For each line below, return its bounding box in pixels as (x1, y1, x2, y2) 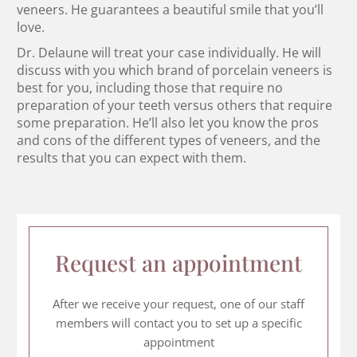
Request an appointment (55, 248, 302, 278)
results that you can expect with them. (17, 149, 247, 167)
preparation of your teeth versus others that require (17, 96, 333, 115)
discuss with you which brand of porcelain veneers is (17, 61, 333, 80)
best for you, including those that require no (17, 79, 284, 97)
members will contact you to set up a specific (55, 315, 302, 331)
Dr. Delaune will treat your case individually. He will (17, 44, 322, 62)
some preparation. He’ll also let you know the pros (17, 114, 320, 132)
